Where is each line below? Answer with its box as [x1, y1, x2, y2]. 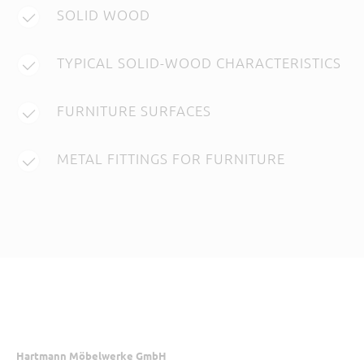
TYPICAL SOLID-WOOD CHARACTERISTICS [57, 53, 342, 71]
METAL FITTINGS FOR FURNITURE [57, 149, 286, 167]
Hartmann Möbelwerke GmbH [16, 348, 167, 362]
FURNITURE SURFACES [57, 101, 212, 119]
